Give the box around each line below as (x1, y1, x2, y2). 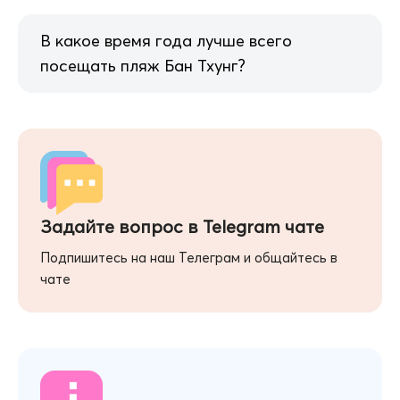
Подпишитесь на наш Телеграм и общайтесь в (40, 249, 337, 267)
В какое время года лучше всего (40, 30, 292, 52)
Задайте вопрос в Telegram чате (40, 215, 324, 238)
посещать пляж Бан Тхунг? (40, 55, 246, 77)
